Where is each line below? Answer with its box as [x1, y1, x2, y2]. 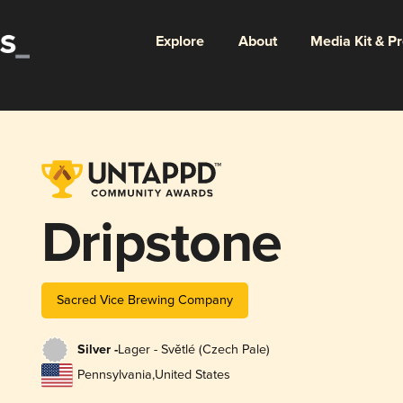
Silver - [76, 342, 118, 359]
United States [154, 367, 230, 383]
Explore [155, 31, 204, 51]
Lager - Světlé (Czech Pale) [117, 342, 270, 358]
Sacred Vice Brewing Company [56, 291, 233, 308]
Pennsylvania [76, 367, 152, 383]
